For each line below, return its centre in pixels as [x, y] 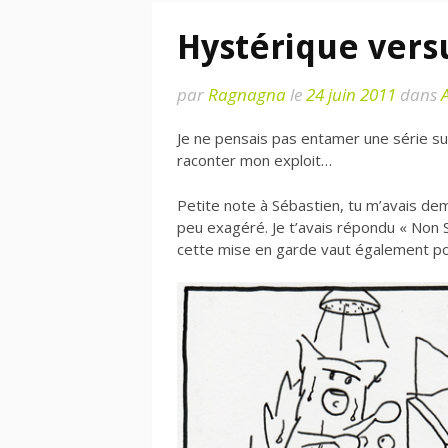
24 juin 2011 [351, 94]
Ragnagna [247, 94]
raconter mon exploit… [254, 160]
